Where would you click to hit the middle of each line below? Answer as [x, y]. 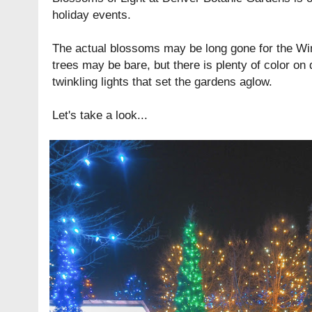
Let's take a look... [100, 115]
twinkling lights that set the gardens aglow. [162, 82]
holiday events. [92, 15]
